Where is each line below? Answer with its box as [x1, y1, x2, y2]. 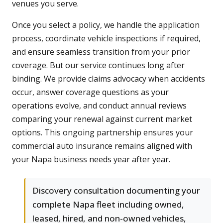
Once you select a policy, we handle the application [12, 19, 200, 31]
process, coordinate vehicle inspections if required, [12, 33, 201, 44]
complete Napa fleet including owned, [32, 199, 184, 211]
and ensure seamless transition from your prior [12, 46, 190, 58]
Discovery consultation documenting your [32, 185, 200, 197]
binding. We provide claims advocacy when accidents [12, 73, 205, 85]
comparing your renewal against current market [12, 113, 192, 125]
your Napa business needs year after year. [12, 154, 170, 165]
